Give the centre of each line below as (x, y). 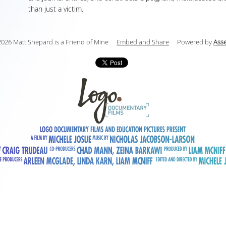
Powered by (195, 42)
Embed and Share (143, 42)
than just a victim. (56, 9)
